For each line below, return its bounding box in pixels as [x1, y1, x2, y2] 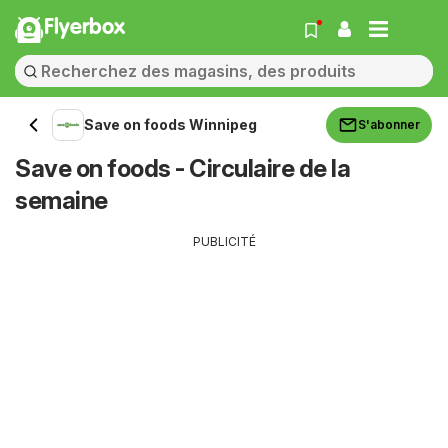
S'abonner [358, 117, 420, 132]
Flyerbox [44, 17, 125, 39]
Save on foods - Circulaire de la [15, 154, 350, 183]
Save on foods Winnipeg [84, 116, 257, 133]
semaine [15, 186, 108, 215]
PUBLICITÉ [192, 234, 256, 249]
